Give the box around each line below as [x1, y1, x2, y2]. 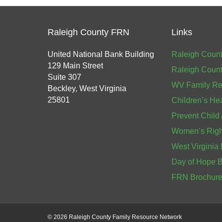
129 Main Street [48, 61, 103, 70]
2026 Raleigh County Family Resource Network [54, 214, 182, 221]
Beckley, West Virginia [48, 84, 126, 93]
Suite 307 [48, 73, 81, 81]
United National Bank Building [48, 50, 154, 58]
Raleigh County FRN [48, 27, 129, 37]
